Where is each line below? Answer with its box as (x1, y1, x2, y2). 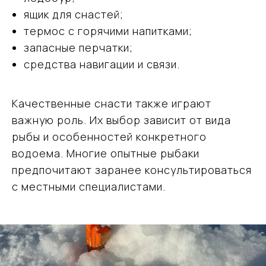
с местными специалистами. (12, 179, 166, 194)
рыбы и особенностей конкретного (12, 129, 207, 144)
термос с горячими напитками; (24, 24, 192, 39)
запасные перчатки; (24, 40, 133, 55)
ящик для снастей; (24, 7, 123, 22)
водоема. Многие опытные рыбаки (12, 146, 199, 161)
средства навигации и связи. (24, 57, 180, 72)
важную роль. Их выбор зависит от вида (12, 113, 231, 128)
